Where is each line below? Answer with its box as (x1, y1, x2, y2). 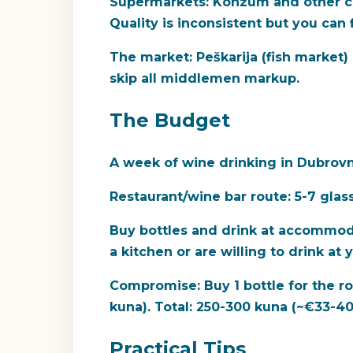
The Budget (110, 108, 230, 132)
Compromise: (110, 277, 200, 293)
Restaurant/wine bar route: (110, 188, 291, 204)
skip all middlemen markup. (110, 70, 299, 86)
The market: (110, 49, 192, 65)
